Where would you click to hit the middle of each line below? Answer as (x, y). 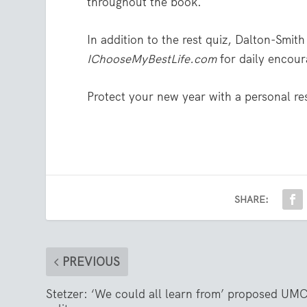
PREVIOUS (91, 262)
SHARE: (252, 200)
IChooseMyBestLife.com (154, 59)
